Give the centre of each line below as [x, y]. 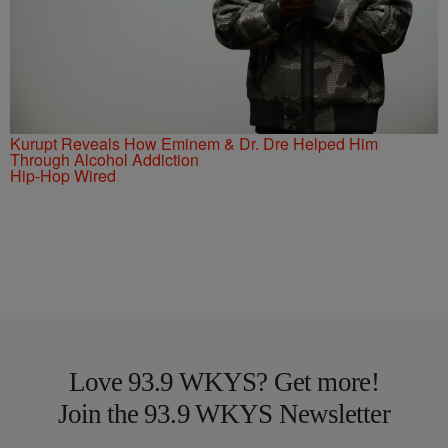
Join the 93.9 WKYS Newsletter [224, 413]
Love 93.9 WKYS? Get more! [224, 381]
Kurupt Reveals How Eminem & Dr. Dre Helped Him [194, 143]
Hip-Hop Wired [63, 175]
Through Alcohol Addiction [104, 159]
